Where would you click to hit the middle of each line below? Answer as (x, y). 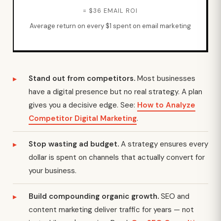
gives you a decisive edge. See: (83, 105)
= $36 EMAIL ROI (110, 11)
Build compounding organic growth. (94, 196)
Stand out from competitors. (82, 78)
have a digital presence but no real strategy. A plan (115, 92)
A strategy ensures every (164, 144)
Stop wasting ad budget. (74, 144)
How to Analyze (166, 105)
